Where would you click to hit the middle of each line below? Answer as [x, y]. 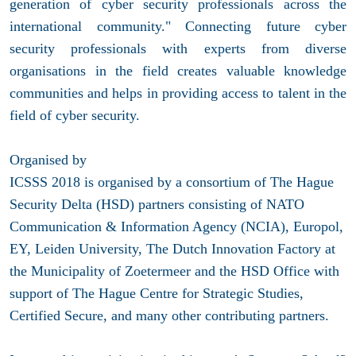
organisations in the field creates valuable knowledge [178, 71]
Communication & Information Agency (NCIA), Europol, [176, 227]
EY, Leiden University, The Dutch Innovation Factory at [172, 249]
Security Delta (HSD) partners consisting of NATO [157, 205]
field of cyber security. [75, 116]
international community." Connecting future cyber [178, 27]
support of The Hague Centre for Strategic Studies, [157, 294]
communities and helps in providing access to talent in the [178, 93]
